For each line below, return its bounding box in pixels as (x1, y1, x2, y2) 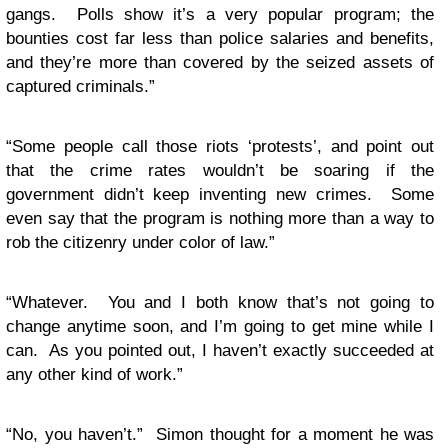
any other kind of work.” (6, 365, 183, 384)
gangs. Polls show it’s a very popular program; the (6, 5, 434, 24)
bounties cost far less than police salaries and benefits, (6, 29, 434, 48)
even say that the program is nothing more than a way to (6, 209, 434, 228)
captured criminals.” (6, 77, 155, 96)
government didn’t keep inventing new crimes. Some (6, 185, 434, 204)
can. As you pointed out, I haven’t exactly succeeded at (6, 341, 434, 360)
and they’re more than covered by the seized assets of (6, 53, 434, 72)
